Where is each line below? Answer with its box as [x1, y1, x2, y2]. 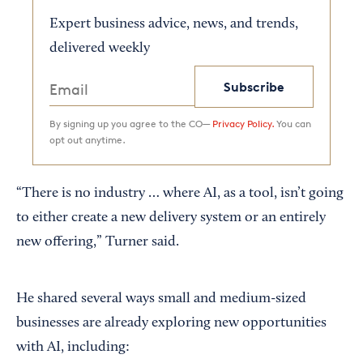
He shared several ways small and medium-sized [16, 292, 306, 307]
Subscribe [224, 79, 285, 96]
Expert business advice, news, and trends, [49, 17, 298, 32]
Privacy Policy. [212, 117, 274, 130]
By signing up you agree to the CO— [49, 117, 212, 130]
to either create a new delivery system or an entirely [16, 211, 326, 226]
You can [274, 117, 311, 130]
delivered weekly [49, 41, 150, 57]
